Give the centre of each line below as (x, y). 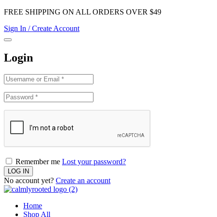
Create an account (83, 180)
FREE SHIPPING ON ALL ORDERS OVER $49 (83, 12)
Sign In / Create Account (42, 28)
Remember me (38, 161)
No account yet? (30, 180)
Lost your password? (94, 161)
